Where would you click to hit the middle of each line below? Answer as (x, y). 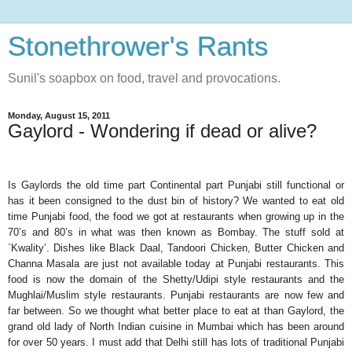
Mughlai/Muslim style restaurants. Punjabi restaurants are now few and (176, 295)
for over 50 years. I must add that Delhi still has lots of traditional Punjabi (176, 342)
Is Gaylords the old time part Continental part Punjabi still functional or (176, 185)
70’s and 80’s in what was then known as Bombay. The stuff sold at (176, 232)
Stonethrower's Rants (138, 46)
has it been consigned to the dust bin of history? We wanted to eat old (176, 200)
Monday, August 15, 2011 (59, 115)
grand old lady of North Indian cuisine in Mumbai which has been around (176, 326)
